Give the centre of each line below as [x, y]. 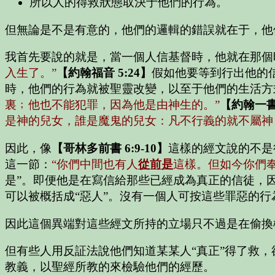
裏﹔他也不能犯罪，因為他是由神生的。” [112, 105]
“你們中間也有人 [95, 164]
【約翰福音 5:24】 [104, 73]
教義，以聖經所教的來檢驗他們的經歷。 [110, 267]
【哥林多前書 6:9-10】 [110, 148]
